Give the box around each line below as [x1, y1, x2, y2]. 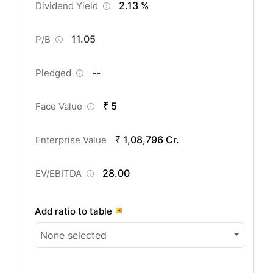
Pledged [35, 66, 77, 79]
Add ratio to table [35, 205, 113, 217]
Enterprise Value [35, 133, 107, 146]
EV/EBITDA [35, 167, 87, 179]
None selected [40, 229, 107, 241]
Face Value [35, 100, 88, 112]
